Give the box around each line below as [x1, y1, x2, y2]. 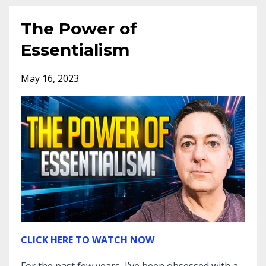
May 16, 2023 [21, 71, 79, 85]
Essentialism [21, 39, 129, 60]
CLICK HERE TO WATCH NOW [21, 233, 154, 247]
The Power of [21, 18, 137, 39]
